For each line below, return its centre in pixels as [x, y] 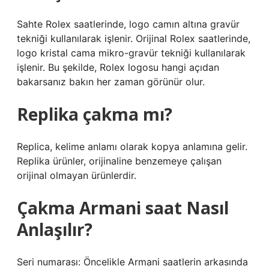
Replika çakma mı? [95, 114]
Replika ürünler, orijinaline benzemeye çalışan [119, 161]
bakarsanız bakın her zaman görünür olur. [111, 82]
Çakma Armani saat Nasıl [123, 208]
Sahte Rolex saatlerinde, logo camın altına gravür [128, 24]
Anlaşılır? [55, 229]
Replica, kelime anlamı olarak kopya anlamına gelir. [132, 147]
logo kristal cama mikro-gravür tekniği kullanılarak [131, 53]
